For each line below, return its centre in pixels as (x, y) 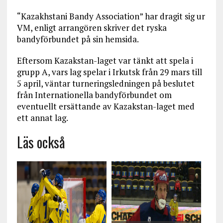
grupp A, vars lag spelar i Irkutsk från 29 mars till (109, 72)
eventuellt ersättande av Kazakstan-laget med (106, 107)
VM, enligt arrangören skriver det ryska (92, 28)
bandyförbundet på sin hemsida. (78, 39)
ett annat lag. (42, 118)
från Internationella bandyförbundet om (94, 95)
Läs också (41, 142)
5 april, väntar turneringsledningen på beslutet (106, 84)
